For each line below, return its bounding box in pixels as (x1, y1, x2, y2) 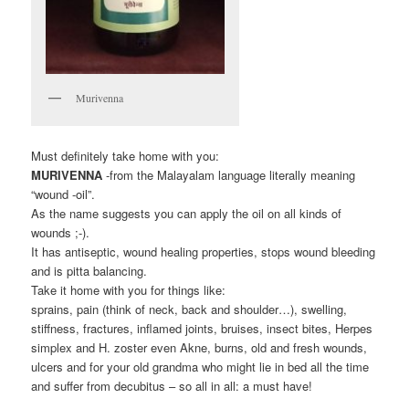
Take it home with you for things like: (31, 280, 226, 299)
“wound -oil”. (31, 184, 96, 203)
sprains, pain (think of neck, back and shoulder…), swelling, (31, 299, 348, 318)
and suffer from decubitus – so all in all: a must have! (31, 376, 313, 394)
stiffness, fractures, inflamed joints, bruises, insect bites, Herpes (31, 319, 373, 337)
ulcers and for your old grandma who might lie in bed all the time (31, 357, 370, 375)
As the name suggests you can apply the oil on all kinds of (31, 204, 342, 222)
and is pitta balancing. (31, 261, 148, 279)
